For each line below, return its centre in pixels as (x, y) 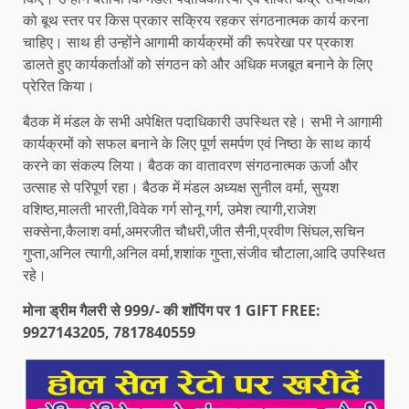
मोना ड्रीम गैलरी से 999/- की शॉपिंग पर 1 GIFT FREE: (172, 310)
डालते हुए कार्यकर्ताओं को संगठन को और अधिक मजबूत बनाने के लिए (198, 63)
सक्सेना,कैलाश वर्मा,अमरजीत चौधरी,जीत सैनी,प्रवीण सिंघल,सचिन (194, 231)
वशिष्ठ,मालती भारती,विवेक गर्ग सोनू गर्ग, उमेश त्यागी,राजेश (169, 209)
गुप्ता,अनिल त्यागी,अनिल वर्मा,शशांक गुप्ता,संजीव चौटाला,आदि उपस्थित (204, 252)
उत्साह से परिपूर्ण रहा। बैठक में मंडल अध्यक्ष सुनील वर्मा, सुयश (181, 187)
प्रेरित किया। (59, 85)
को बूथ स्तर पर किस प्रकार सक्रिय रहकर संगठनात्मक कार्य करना (196, 20)
